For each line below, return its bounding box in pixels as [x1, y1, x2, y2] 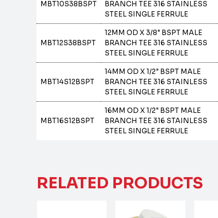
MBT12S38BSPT [40, 38, 96, 47]
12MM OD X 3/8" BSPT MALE [105, 28, 203, 37]
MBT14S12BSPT [40, 77, 95, 86]
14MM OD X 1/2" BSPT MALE [105, 67, 201, 76]
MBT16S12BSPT [40, 116, 95, 125]
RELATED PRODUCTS [36, 173, 203, 193]
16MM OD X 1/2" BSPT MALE [105, 106, 201, 115]
